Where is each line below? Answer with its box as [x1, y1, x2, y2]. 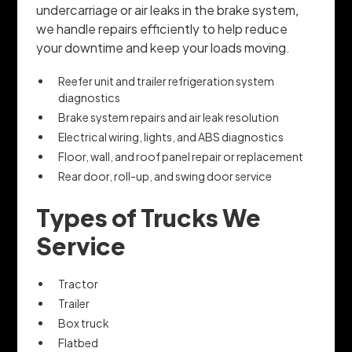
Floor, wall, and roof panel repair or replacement [58, 149, 304, 164]
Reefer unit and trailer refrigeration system [58, 74, 275, 89]
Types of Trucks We [36, 202, 262, 233]
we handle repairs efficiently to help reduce [36, 20, 288, 38]
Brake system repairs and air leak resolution [58, 110, 280, 125]
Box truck [58, 316, 110, 331]
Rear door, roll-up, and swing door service [58, 169, 273, 184]
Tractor [58, 277, 99, 291]
